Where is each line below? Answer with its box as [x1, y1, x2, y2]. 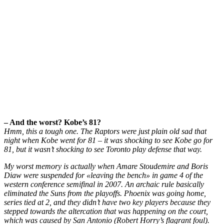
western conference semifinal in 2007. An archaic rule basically [4, 180, 204, 189]
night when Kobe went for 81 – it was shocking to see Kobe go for [4, 136, 212, 145]
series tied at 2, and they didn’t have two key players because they [4, 198, 210, 207]
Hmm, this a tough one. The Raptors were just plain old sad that [4, 127, 206, 136]
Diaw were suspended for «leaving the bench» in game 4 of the [4, 171, 203, 180]
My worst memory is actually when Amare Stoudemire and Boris [4, 162, 208, 171]
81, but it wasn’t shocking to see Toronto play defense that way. [4, 145, 202, 154]
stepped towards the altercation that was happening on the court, [4, 207, 208, 216]
